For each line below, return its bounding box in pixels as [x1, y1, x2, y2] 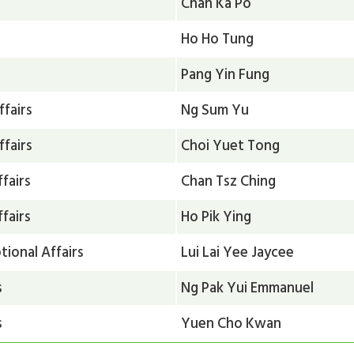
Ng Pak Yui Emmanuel [181, 275, 314, 299]
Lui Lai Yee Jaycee [181, 239, 295, 264]
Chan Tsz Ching [181, 168, 277, 193]
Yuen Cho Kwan [181, 311, 282, 335]
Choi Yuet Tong [181, 133, 281, 157]
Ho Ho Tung [181, 26, 254, 51]
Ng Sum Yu [181, 97, 250, 122]
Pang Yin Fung [181, 62, 270, 86]
